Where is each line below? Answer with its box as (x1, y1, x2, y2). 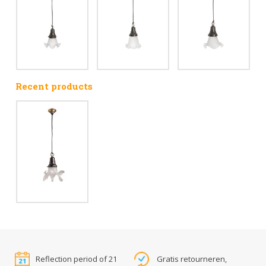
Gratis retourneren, (157, 253, 227, 264)
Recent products (15, 80, 93, 92)
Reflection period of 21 (36, 253, 117, 264)
